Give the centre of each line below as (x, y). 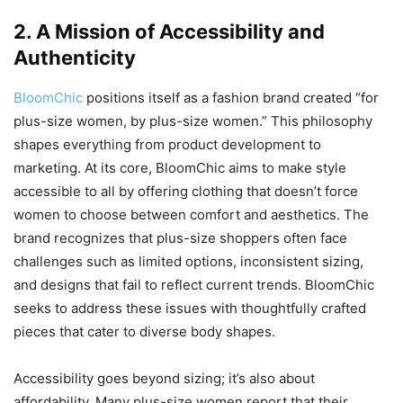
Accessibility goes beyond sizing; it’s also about (164, 379)
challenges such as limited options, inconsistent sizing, (188, 262)
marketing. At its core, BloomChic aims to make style (180, 168)
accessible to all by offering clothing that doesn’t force (186, 192)
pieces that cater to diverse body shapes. (144, 332)
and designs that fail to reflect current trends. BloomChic (194, 285)
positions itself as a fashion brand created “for (231, 98)
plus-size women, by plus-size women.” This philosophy (193, 121)
